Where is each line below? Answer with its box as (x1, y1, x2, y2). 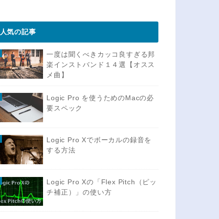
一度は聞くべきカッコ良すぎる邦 (46, 50, 155, 58)
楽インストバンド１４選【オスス (46, 60, 155, 68)
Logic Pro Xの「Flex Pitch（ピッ (46, 177, 157, 186)
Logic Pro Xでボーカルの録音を (46, 135, 152, 144)
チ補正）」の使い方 (46, 188, 112, 196)
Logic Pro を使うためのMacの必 (46, 94, 154, 102)
